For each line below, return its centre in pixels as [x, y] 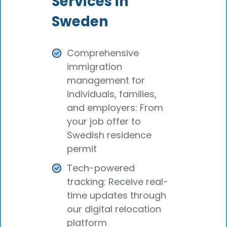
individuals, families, [112, 94]
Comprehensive [103, 53]
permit [82, 149]
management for [106, 81]
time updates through [117, 195]
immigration [94, 67]
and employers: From [115, 108]
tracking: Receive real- [118, 181]
